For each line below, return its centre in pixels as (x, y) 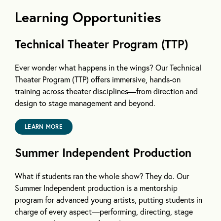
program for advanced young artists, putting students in (109, 200)
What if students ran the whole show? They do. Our (102, 176)
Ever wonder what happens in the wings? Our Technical (108, 68)
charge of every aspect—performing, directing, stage (104, 212)
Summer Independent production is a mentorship (96, 188)
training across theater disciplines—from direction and (106, 91)
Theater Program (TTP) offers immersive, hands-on (98, 79)
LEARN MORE (44, 127)
